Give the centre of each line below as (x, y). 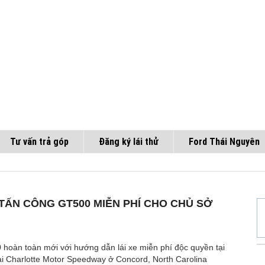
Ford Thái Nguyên (224, 142)
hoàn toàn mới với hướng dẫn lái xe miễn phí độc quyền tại (113, 247)
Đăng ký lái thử (129, 142)
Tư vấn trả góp (39, 142)
